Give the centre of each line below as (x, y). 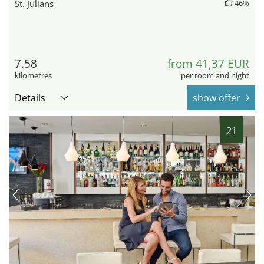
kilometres (33, 76)
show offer (217, 98)
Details (30, 98)
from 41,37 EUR (208, 64)
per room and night (215, 76)
